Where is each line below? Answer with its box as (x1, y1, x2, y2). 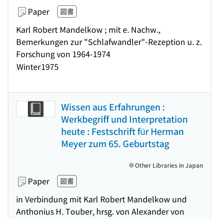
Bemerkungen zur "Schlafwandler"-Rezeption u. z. (16, 36, 202, 47)
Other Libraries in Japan (135, 161, 203, 169)
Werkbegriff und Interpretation (61, 112, 188, 125)
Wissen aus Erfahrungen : (61, 100, 165, 113)
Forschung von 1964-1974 (16, 48, 110, 60)
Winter (17, 60, 41, 72)
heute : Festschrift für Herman (61, 125, 184, 137)
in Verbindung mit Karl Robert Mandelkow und (16, 193, 187, 205)
